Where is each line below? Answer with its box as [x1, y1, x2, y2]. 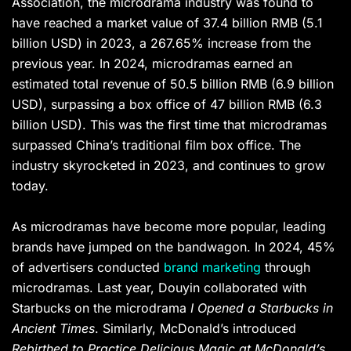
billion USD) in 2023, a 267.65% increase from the [12, 35, 311, 52]
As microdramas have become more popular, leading [12, 219, 326, 235]
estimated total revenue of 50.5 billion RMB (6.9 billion [12, 76, 334, 92]
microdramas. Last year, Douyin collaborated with [12, 280, 306, 296]
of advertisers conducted [12, 259, 164, 276]
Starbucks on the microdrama [12, 300, 190, 317]
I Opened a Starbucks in [190, 300, 333, 317]
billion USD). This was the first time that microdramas [12, 117, 327, 133]
